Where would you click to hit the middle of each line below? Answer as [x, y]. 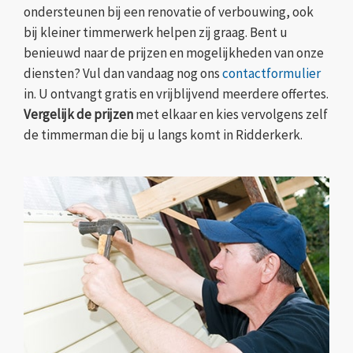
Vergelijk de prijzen [78, 115]
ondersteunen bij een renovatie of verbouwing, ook [169, 12]
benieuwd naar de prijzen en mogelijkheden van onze [174, 53]
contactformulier [271, 74]
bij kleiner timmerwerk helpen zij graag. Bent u [156, 33]
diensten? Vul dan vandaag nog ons [123, 74]
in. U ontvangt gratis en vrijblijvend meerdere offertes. [176, 94]
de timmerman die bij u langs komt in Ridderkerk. [163, 135]
